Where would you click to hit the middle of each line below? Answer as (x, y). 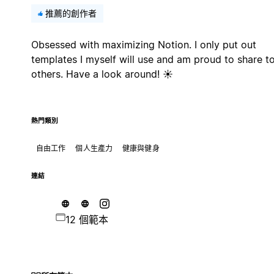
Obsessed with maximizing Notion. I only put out (143, 44)
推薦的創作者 (71, 13)
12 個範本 (87, 219)
